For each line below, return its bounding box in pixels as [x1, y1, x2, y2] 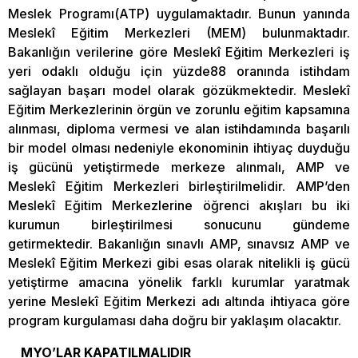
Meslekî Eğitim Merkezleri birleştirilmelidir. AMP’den [8, 177, 350, 194]
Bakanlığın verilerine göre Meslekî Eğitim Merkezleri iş [8, 43, 350, 60]
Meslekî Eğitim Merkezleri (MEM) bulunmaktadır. [8, 24, 350, 41]
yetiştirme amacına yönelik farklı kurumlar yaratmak [8, 273, 350, 290]
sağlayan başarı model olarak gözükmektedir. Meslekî [8, 82, 350, 98]
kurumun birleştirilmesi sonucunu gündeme [8, 216, 350, 233]
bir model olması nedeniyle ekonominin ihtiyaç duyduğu [8, 139, 350, 156]
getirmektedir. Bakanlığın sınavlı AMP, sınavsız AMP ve [8, 235, 350, 252]
